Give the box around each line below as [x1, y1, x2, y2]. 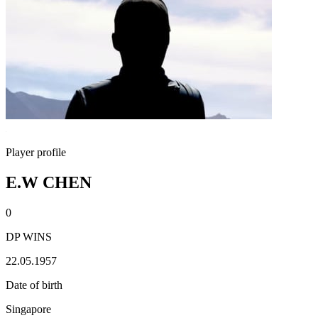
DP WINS [6, 230, 52, 243]
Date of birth [6, 278, 62, 291]
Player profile [6, 146, 66, 158]
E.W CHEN [6, 172, 92, 192]
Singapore [6, 302, 51, 315]
